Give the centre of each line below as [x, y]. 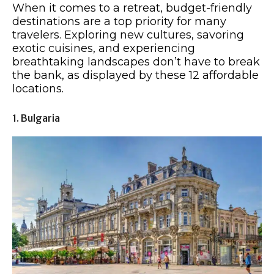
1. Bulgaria [36, 118]
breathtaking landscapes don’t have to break [136, 61]
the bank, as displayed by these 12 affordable [135, 75]
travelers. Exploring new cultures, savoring [128, 35]
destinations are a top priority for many [119, 21]
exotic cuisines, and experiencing [104, 48]
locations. [38, 88]
